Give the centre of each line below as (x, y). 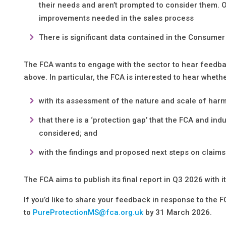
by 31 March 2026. (178, 212)
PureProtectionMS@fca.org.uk (88, 212)
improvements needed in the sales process (117, 18)
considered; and (68, 133)
